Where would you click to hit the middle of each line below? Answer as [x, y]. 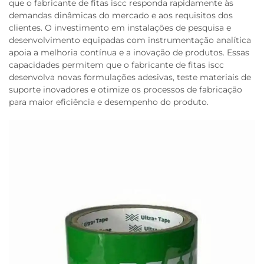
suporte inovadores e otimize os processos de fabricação [126, 90]
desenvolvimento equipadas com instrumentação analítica [130, 40]
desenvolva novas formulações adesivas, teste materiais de [130, 77]
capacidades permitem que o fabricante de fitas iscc [116, 65]
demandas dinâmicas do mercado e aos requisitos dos [121, 15]
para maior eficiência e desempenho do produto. [109, 102]
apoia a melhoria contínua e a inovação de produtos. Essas [129, 52]
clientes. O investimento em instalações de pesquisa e [120, 28]
